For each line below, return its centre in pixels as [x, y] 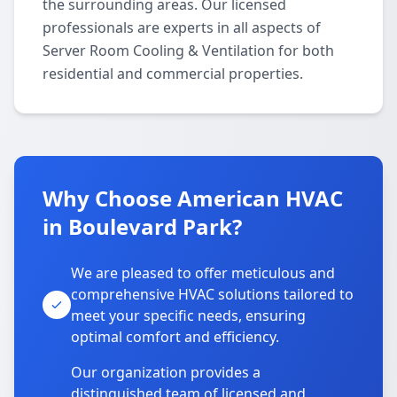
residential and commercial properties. [173, 74]
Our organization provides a [166, 372]
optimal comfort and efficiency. [175, 337]
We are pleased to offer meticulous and [203, 273]
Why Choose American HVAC [193, 198]
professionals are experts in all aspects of [182, 27]
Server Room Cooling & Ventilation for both [188, 51]
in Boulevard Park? [142, 226]
